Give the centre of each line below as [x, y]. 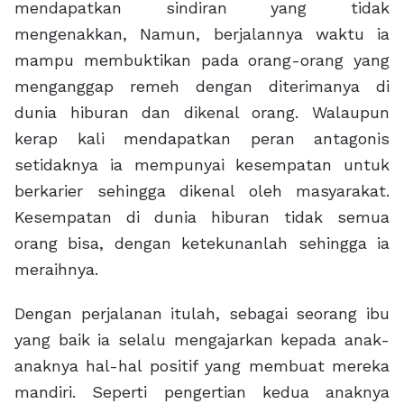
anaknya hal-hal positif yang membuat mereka [202, 366]
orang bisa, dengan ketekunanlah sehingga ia [202, 243]
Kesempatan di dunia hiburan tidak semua [202, 217]
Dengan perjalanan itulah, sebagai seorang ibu [202, 314]
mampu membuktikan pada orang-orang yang [202, 60]
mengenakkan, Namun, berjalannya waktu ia [202, 34]
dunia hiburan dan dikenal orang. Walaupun [202, 113]
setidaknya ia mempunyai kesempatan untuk [202, 165]
